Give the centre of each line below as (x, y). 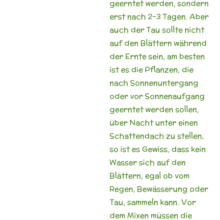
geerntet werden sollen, (154, 109)
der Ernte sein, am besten (157, 56)
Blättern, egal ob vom (149, 175)
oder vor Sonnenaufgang (157, 96)
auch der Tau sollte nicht (157, 29)
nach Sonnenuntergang (154, 82)
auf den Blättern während (158, 43)
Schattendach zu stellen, (156, 136)
